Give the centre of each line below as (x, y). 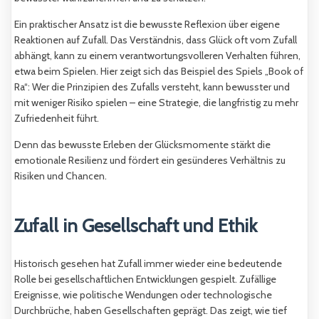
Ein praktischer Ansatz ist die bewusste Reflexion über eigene (147, 25)
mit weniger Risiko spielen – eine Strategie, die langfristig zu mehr (156, 103)
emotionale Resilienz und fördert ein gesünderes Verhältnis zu (150, 161)
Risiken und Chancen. (61, 176)
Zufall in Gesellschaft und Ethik (136, 226)
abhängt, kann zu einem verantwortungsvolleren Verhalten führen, (157, 56)
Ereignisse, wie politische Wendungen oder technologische (143, 295)
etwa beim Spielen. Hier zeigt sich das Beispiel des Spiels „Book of (159, 72)
